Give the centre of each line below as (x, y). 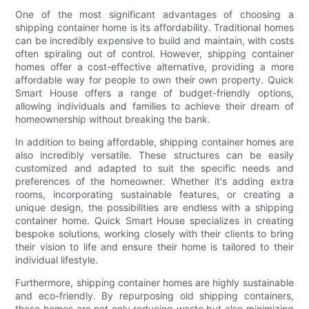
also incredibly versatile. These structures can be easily (154, 154)
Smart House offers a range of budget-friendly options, (154, 92)
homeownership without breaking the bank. (113, 119)
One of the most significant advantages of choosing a (154, 14)
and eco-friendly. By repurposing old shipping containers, (154, 295)
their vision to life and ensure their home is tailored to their (154, 246)
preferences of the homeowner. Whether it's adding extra (154, 181)
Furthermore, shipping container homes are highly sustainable (154, 282)
